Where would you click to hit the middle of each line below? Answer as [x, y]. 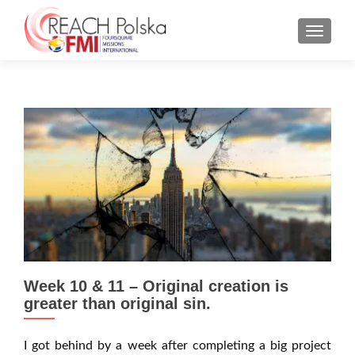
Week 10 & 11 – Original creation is [156, 286]
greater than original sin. [117, 303]
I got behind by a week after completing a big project [177, 345]
